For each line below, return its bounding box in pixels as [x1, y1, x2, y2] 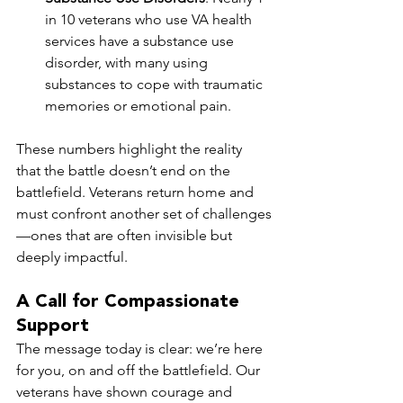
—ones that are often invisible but [16, 227, 236, 245]
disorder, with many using [45, 54, 211, 72]
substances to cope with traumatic [45, 76, 266, 94]
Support [16, 311, 89, 341]
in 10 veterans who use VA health [45, 11, 255, 29]
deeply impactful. [16, 248, 128, 266]
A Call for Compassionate [16, 287, 245, 317]
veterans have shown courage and [16, 383, 236, 401]
